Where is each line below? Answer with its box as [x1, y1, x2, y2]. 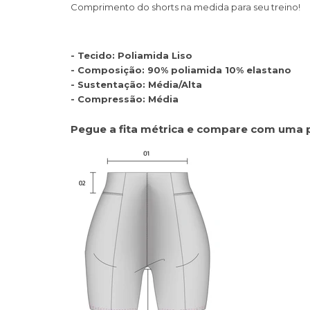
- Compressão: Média [71, 93, 181, 104]
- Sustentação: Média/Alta [71, 78, 202, 90]
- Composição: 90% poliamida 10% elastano [71, 64, 291, 75]
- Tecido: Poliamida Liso [71, 49, 195, 61]
